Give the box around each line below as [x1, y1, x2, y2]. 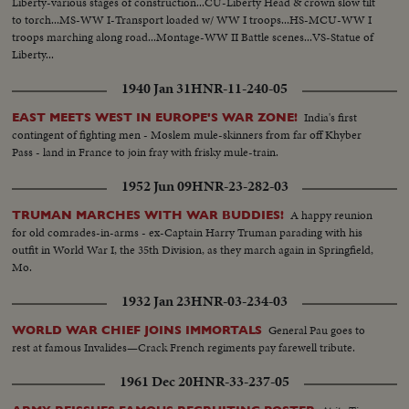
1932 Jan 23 [121, 290, 191, 311]
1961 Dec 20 [120, 371, 193, 392]
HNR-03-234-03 [191, 290, 288, 311]
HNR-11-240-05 [191, 78, 288, 99]
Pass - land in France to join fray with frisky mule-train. [12, 142, 279, 161]
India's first [304, 108, 358, 126]
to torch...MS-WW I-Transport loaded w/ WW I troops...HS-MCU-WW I [12, 10, 372, 28]
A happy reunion [290, 205, 373, 224]
